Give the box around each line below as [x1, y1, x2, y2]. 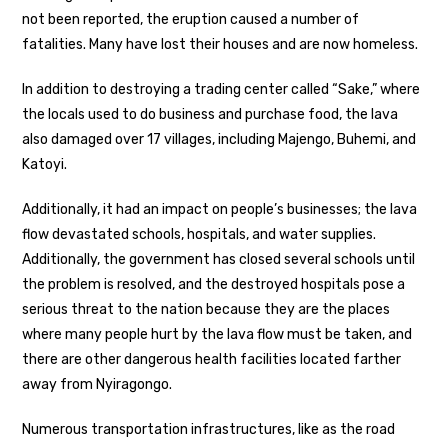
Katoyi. [22, 155, 68, 173]
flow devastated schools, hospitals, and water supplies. [22, 225, 377, 243]
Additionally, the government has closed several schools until [22, 250, 416, 268]
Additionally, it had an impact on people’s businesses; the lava [22, 200, 418, 218]
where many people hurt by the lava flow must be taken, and [22, 325, 413, 343]
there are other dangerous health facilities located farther [22, 350, 402, 368]
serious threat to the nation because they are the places [22, 300, 391, 318]
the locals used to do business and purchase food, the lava [22, 105, 399, 123]
